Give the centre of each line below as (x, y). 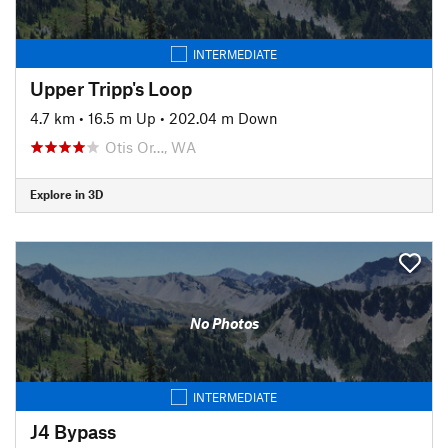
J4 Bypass (73, 431)
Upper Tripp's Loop (111, 88)
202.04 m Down (223, 117)
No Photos (224, 323)
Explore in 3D (66, 194)
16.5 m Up (122, 117)
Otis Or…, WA (150, 146)
